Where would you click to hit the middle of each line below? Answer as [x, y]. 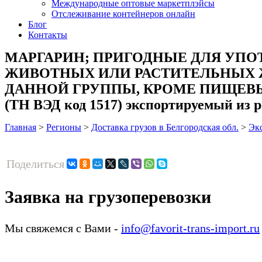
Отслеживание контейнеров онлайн [123, 13]
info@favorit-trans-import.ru [190, 228]
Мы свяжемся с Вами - [63, 228]
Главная [20, 127]
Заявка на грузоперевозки [108, 196]
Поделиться [35, 163]
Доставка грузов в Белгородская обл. [165, 127]
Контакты [48, 35]
